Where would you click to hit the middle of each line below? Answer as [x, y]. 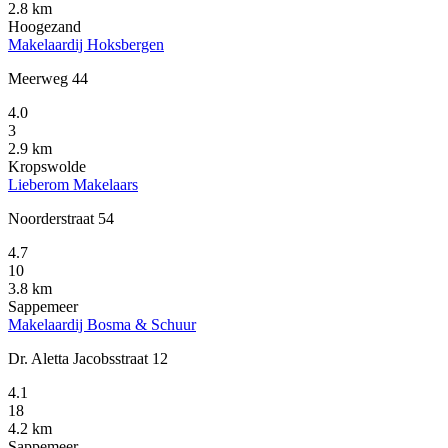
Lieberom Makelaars [73, 185]
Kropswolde [47, 167]
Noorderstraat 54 [61, 219]
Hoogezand [44, 27]
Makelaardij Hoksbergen [86, 45]
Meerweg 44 [48, 79]
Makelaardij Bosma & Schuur [102, 325]
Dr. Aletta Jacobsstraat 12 [88, 359]
